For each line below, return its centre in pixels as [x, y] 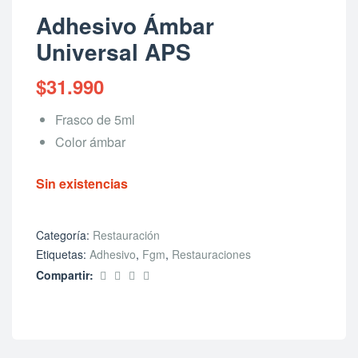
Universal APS [113, 52]
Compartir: [65, 275]
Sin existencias [82, 183]
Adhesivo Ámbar [125, 25]
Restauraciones [211, 255]
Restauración [126, 235]
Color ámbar [90, 142]
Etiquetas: [63, 255]
